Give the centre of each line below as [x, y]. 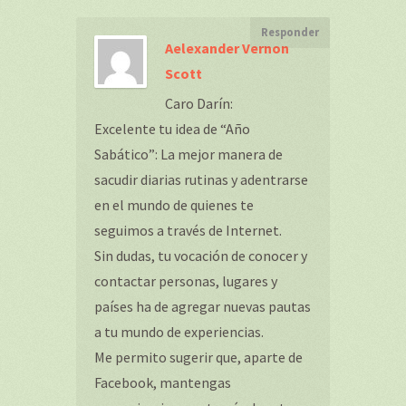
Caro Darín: [199, 103]
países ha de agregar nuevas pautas [203, 306]
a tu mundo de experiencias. [179, 332]
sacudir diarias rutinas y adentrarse [201, 179]
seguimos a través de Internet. [188, 230]
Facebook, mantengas [163, 382]
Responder [290, 32]
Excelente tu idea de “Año [172, 129]
